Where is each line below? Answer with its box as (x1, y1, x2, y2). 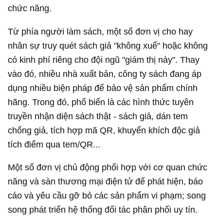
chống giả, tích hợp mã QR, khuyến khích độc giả (8, 125, 200, 135)
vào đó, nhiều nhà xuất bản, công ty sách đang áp (8, 68, 202, 79)
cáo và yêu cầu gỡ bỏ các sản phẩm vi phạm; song (8, 190, 206, 200)
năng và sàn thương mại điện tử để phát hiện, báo (8, 176, 203, 186)
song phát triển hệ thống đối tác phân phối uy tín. (8, 204, 198, 215)
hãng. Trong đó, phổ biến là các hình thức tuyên (8, 96, 194, 107)
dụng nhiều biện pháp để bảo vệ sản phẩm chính (8, 82, 198, 93)
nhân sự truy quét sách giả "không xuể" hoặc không (8, 40, 208, 51)
